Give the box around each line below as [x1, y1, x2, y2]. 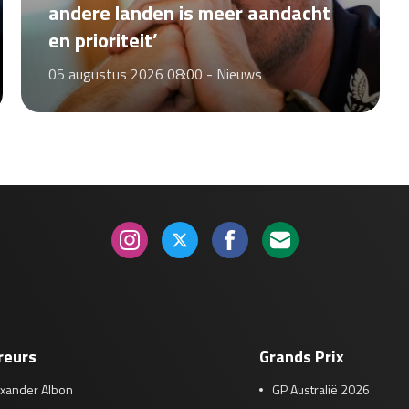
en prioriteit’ [47, 25, 158, 56]
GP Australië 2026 [272, 380, 370, 399]
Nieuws [215, 63, 262, 85]
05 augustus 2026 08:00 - [47, 63, 216, 85]
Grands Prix [259, 344, 344, 369]
